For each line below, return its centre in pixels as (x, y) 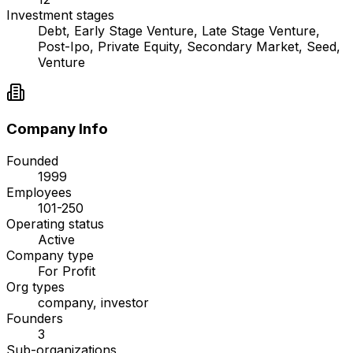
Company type (50, 255)
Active (56, 239)
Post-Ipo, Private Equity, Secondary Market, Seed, (189, 47)
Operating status (55, 223)
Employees (39, 192)
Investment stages (60, 15)
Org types (35, 286)
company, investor (93, 302)
